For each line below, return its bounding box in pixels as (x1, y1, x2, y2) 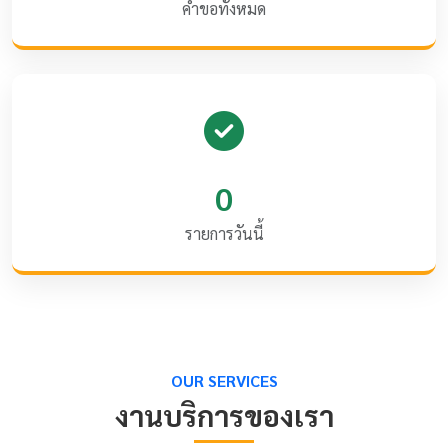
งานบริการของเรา (114, 395, 334, 434)
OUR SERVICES (170, 369, 278, 391)
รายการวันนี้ (184, 222, 264, 244)
